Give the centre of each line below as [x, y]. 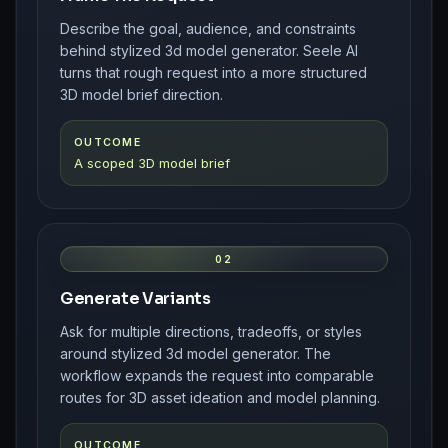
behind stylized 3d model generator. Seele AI [209, 50]
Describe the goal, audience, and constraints [208, 28]
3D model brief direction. [141, 94]
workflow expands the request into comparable [217, 375]
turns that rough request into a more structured [213, 72]
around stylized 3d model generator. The [195, 353]
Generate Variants [135, 298]
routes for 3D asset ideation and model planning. [220, 397]
